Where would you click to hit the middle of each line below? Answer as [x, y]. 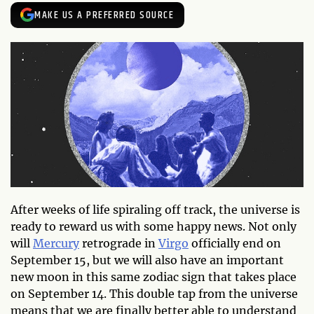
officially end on [235, 243]
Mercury [56, 243]
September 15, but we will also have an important [147, 260]
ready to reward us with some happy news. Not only [153, 226]
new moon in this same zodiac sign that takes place [153, 277]
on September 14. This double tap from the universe [154, 293]
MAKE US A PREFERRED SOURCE [104, 15]
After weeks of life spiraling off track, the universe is [155, 209]
